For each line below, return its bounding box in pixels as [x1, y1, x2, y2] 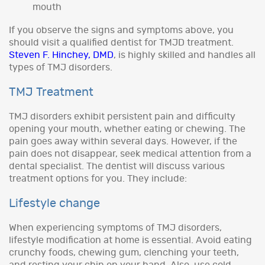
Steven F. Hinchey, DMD [9, 50, 114, 60]
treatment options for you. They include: [9, 173, 187, 183]
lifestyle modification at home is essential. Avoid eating [9, 235, 252, 245]
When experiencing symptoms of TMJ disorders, [9, 222, 222, 232]
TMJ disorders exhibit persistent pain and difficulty [9, 111, 235, 121]
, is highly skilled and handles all [114, 50, 256, 60]
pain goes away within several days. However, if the [9, 136, 237, 146]
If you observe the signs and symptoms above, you [9, 25, 234, 35]
